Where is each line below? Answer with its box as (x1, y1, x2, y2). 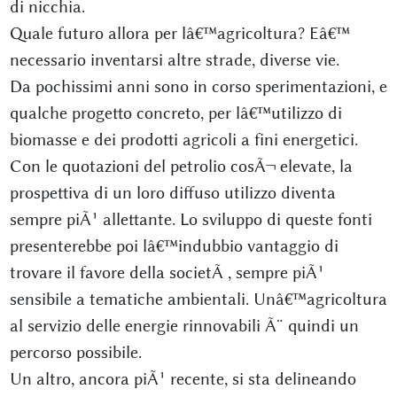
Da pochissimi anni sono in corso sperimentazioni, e (9, 76, 387, 97)
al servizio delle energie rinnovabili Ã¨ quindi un (9, 315, 359, 336)
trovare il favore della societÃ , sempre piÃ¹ (9, 262, 324, 283)
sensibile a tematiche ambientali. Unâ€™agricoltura (9, 289, 387, 309)
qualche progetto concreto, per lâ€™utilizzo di (9, 103, 342, 123)
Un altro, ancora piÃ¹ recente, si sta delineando (9, 369, 356, 389)
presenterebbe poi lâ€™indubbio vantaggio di (9, 236, 339, 256)
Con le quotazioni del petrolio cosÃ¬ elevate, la (9, 156, 353, 176)
